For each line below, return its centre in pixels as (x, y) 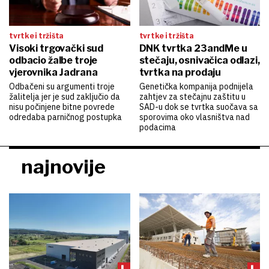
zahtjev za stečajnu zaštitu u (192, 96)
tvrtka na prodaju (180, 72)
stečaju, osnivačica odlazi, (199, 60)
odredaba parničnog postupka (65, 117)
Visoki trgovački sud (56, 48)
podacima (157, 127)
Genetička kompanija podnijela (196, 86)
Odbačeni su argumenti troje (62, 86)
